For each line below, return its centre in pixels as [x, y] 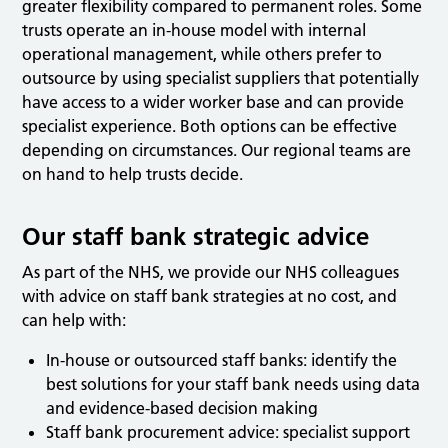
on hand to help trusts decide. [133, 174]
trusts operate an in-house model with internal [194, 30]
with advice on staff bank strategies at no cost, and [210, 296]
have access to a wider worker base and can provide [213, 102]
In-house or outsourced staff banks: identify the [222, 360]
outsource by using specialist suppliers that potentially [221, 78]
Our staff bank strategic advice [196, 237]
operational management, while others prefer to [202, 54]
